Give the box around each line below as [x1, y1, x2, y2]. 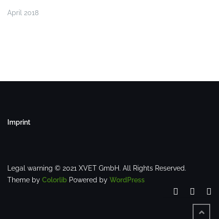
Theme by [7, 176, 42, 184]
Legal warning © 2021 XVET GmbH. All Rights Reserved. [7, 164, 186, 173]
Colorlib [42, 176, 67, 184]
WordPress [109, 176, 145, 184]
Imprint [7, 118, 30, 127]
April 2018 [7, 9, 39, 17]
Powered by [67, 176, 109, 184]
